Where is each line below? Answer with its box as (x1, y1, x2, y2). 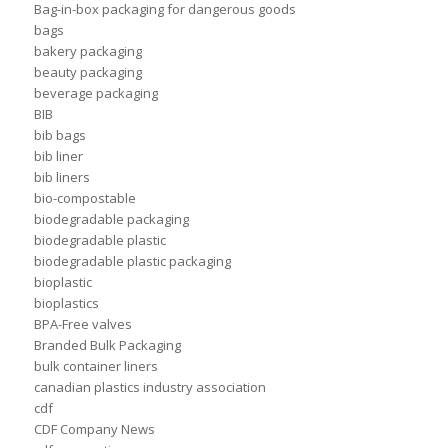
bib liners (33, 168, 90, 187)
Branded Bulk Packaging (33, 336, 181, 355)
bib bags (33, 126, 86, 145)
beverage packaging (33, 84, 158, 103)
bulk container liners (33, 357, 158, 376)
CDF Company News (33, 420, 155, 439)
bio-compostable (33, 189, 136, 208)
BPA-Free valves (33, 315, 132, 334)
